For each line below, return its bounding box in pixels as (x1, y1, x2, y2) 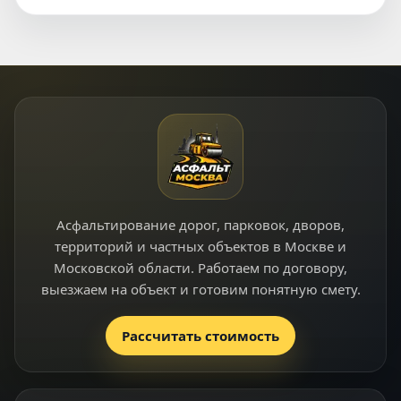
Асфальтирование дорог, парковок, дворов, (56, 216, 345, 234)
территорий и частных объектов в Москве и (55, 237, 346, 255)
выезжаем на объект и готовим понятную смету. (40, 280, 361, 298)
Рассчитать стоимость (122, 327, 279, 345)
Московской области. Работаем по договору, (54, 259, 347, 277)
